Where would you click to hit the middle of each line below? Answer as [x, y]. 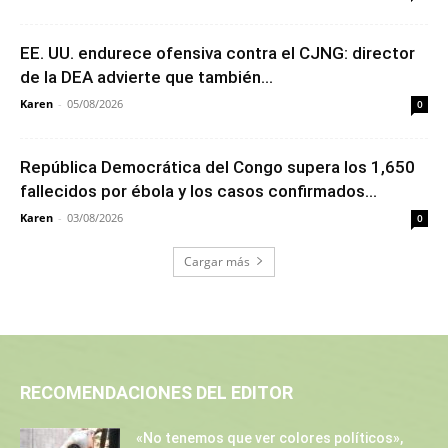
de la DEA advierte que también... [146, 76]
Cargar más [217, 261]
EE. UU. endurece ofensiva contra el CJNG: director [217, 52]
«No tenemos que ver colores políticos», [269, 437]
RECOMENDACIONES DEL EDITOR [156, 392]
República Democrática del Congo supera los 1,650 [217, 166]
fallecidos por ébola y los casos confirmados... [198, 190]
